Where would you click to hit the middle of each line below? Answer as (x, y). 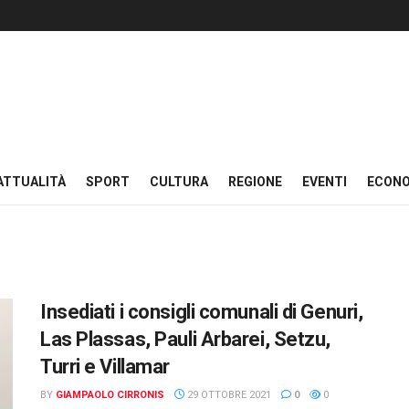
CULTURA (179, 182)
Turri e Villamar (105, 367)
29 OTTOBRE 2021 (228, 395)
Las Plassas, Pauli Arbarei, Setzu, (186, 339)
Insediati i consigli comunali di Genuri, (202, 312)
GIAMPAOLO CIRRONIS (110, 395)
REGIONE (255, 182)
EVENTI (325, 182)
